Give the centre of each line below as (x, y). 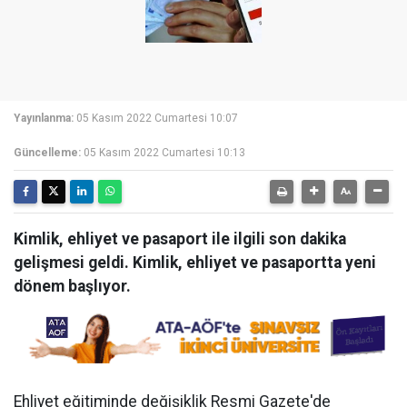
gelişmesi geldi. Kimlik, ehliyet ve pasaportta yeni (195, 263)
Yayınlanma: (44, 118)
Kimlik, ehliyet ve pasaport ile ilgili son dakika (180, 239)
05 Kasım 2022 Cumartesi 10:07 (157, 118)
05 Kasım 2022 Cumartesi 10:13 (164, 153)
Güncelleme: (47, 153)
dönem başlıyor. (72, 286)
